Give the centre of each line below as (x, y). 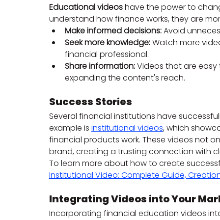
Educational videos (86, 7)
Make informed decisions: (113, 31)
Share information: (100, 66)
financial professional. (107, 55)
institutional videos (127, 128)
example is (70, 128)
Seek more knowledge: (108, 43)
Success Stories (91, 102)
